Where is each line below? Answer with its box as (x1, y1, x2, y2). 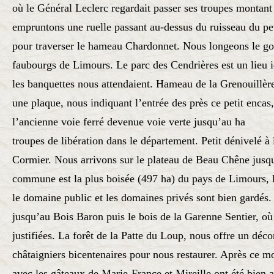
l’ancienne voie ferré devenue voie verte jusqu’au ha (12, 116, 245, 128)
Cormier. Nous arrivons (12, 154, 120, 166)
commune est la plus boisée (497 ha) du (12, 172, 192, 185)
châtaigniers (12, 248, 68, 261)
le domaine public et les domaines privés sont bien (12, 191, 240, 204)
